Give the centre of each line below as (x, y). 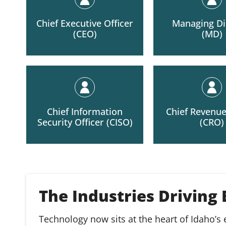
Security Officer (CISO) (85, 122)
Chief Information (85, 111)
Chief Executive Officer (85, 23)
